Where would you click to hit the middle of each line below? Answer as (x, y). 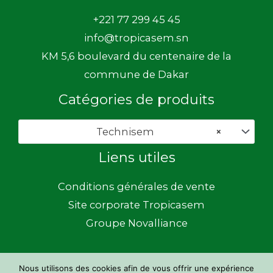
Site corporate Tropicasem (136, 204)
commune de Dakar (136, 75)
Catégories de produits (136, 100)
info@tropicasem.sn (136, 38)
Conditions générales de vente (136, 186)
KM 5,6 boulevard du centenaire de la (136, 56)
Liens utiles (136, 158)
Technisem (121, 132)
